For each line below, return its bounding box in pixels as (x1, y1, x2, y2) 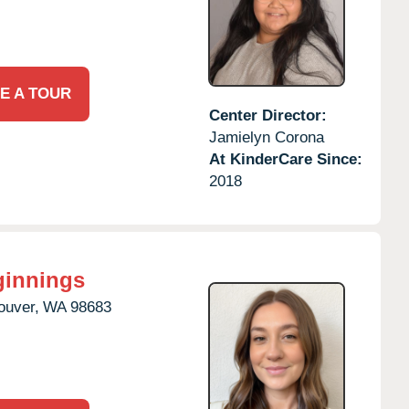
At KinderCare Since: (208, 150, 362, 168)
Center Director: (208, 106, 327, 124)
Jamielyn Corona (208, 128, 324, 146)
